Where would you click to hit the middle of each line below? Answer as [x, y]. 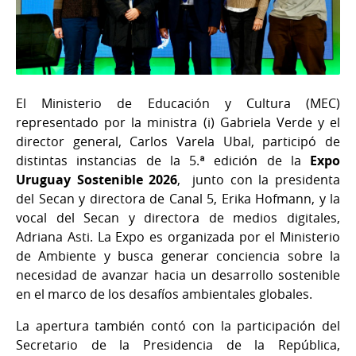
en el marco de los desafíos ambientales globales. [164, 294]
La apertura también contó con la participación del [178, 325]
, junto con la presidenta [259, 179]
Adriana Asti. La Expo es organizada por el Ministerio [178, 236]
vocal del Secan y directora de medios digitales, [178, 217]
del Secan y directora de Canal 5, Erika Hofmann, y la [178, 198]
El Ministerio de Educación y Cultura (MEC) [178, 103]
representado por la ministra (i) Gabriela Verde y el [178, 122]
